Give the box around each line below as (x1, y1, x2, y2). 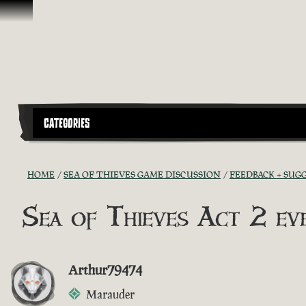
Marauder (86, 286, 135, 302)
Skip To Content (5, 5, 87, 20)
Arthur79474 (68, 260, 142, 279)
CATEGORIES (44, 114, 90, 133)
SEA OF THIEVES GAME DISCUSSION (64, 168, 221, 180)
